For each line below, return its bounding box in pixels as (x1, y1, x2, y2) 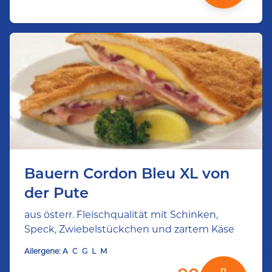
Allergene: (24, 246, 61, 256)
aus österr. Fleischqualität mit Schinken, (24, 209, 218, 220)
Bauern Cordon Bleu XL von (24, 165, 229, 182)
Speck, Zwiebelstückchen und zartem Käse (24, 223, 234, 235)
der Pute (24, 184, 89, 202)
